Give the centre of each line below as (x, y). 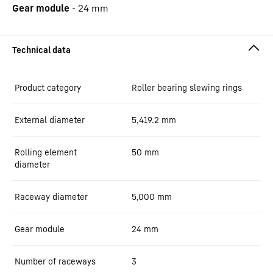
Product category (48, 87)
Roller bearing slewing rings (187, 87)
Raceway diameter (51, 197)
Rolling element (46, 152)
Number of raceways (55, 261)
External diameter (50, 120)
